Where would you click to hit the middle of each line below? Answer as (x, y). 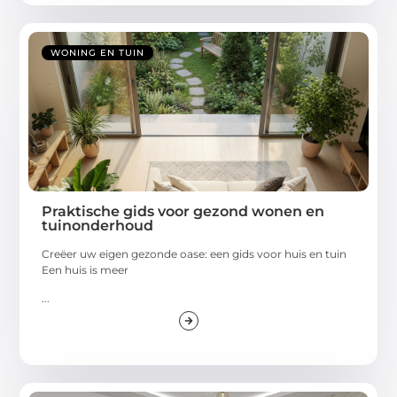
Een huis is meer (86, 269)
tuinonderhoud (98, 225)
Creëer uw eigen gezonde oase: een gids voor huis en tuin (195, 253)
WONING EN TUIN (98, 52)
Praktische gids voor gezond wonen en (183, 211)
